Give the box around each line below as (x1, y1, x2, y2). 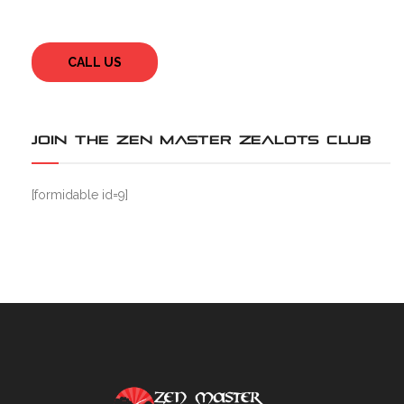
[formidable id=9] (32, 188, 128, 202)
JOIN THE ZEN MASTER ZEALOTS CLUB (32, 133, 372, 147)
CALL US (68, 55, 122, 69)
